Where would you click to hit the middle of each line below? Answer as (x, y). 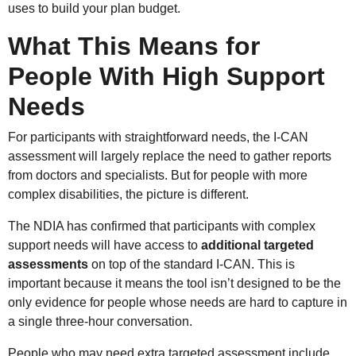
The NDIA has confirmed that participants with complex (162, 226)
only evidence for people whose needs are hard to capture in (178, 302)
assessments (48, 264)
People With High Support (166, 76)
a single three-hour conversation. (100, 321)
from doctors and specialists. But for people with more (158, 175)
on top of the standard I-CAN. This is (192, 264)
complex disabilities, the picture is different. (128, 194)
